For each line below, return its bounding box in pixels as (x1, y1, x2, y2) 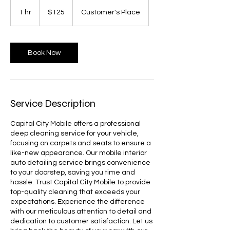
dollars (40, 11, 55, 16)
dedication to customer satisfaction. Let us (10, 218, 152, 225)
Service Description (10, 97, 95, 110)
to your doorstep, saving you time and (10, 169, 135, 176)
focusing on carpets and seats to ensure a (10, 140, 151, 147)
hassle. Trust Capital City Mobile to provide (10, 179, 150, 186)
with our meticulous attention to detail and (10, 208, 151, 215)
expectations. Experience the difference (10, 198, 145, 205)
